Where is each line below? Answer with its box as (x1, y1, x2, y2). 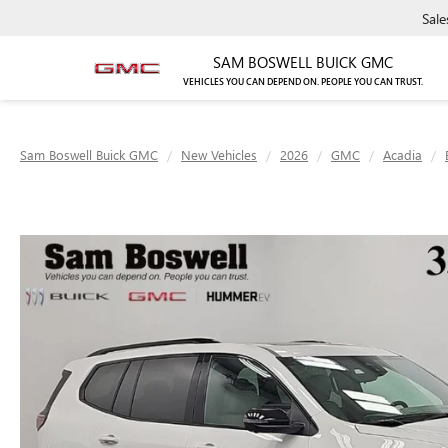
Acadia (383, 146, 422, 163)
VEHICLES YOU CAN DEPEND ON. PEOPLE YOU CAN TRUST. (183, 75, 423, 88)
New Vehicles (181, 146, 257, 163)
